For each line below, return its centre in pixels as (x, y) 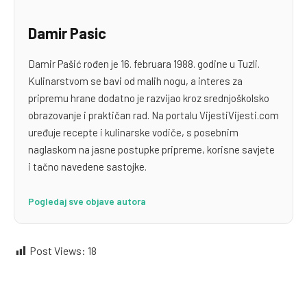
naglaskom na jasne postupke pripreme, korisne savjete (151, 150)
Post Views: (58, 250)
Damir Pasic (67, 33)
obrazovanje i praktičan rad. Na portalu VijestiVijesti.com (153, 115)
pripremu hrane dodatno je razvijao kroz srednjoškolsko (149, 98)
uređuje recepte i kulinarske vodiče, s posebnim (133, 133)
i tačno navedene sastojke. (87, 167)
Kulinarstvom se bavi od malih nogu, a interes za (135, 81)
